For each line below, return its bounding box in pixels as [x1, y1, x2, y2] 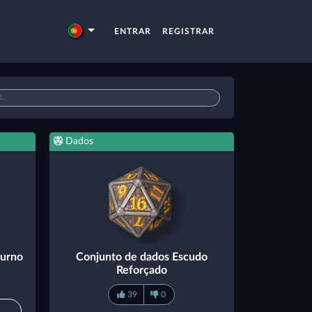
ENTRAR [114, 27, 151, 36]
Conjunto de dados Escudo [75, 251, 208, 263]
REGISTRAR [162, 27, 214, 36]
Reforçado [116, 265, 167, 276]
